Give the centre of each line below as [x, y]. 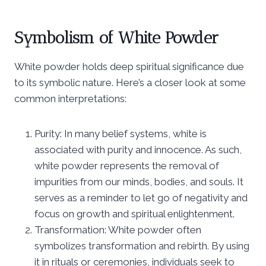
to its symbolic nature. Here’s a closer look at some [130, 82]
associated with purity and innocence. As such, [138, 149]
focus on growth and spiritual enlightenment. [134, 213]
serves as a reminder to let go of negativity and [141, 197]
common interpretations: [70, 98]
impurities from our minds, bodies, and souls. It [139, 181]
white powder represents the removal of [127, 165]
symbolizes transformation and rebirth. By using [142, 246]
